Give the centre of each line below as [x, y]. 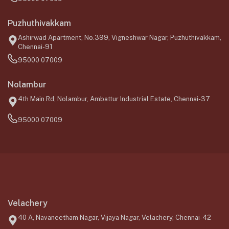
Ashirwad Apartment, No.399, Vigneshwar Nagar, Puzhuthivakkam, [120, 38]
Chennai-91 [35, 47]
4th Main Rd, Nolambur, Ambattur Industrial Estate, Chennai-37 [114, 99]
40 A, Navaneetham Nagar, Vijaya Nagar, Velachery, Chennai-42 [114, 218]
